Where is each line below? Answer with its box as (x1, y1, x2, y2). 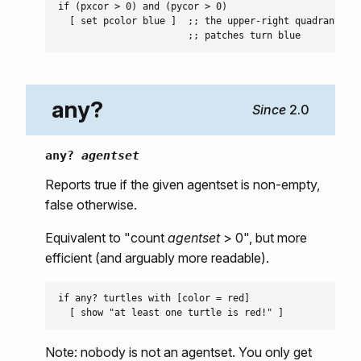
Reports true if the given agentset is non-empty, (45, 176, 320, 193)
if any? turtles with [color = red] (58, 292, 250, 304)
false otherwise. (45, 196, 137, 213)
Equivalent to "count (45, 229, 168, 246)
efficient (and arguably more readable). (45, 249, 269, 266)
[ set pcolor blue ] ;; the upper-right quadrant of (58, 15, 357, 27)
